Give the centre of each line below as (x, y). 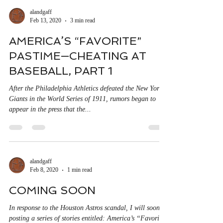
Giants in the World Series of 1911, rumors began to (82, 117)
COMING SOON (52, 208)
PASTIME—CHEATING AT (78, 74)
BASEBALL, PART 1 (61, 89)
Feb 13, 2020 (46, 38)
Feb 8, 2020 (44, 188)
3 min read (83, 38)
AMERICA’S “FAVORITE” (75, 59)
